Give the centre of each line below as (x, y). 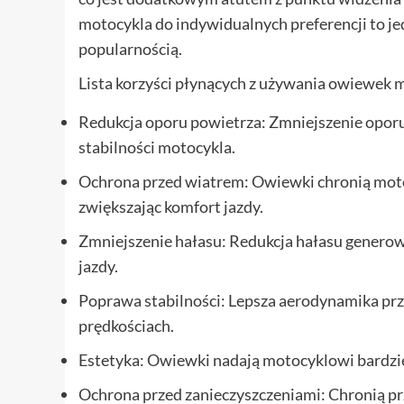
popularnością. (130, 48)
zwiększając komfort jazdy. (171, 206)
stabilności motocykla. (157, 147)
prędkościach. (126, 325)
